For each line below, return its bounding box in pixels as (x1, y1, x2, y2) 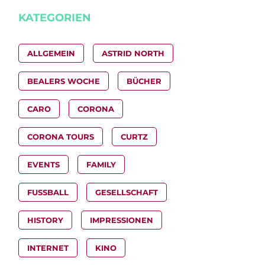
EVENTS (27, 160, 60, 170)
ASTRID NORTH (102, 49, 164, 59)
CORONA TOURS (27, 132, 94, 142)
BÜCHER (127, 76, 161, 86)
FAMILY (86, 160, 116, 170)
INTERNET (27, 243, 69, 253)
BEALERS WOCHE (27, 76, 100, 86)
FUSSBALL (27, 188, 69, 198)
